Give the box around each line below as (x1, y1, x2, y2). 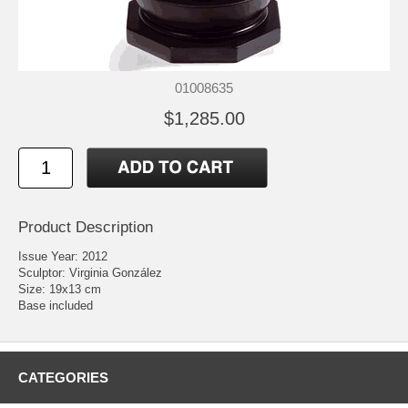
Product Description (18, 218, 153, 236)
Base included (18, 298, 93, 312)
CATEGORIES (18, 369, 108, 385)
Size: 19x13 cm (18, 281, 101, 296)
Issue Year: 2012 (18, 249, 107, 263)
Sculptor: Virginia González (18, 265, 162, 280)
